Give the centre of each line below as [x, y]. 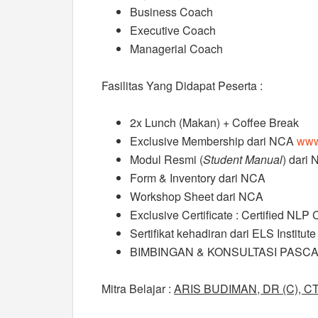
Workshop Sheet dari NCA [197, 196]
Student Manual [243, 159]
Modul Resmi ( [166, 159]
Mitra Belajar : [138, 289]
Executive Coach [173, 30]
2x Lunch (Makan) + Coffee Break [214, 122]
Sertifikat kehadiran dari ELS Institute [223, 233]
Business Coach [171, 12]
